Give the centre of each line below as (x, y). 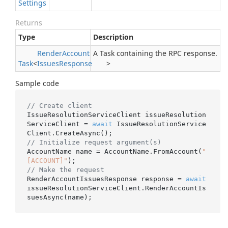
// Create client (59, 105)
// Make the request (65, 169)
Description (113, 37)
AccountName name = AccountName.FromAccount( (114, 151)
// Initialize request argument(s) (94, 142)
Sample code (37, 83)
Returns (29, 23)
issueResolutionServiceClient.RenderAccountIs (116, 188)
